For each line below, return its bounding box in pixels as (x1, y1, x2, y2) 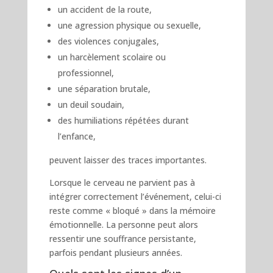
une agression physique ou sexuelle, (57, 19, 201, 31)
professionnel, (57, 66, 114, 79)
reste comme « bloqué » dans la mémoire (49, 204, 216, 216)
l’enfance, (57, 130, 96, 142)
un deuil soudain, (57, 98, 124, 110)
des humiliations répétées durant (57, 114, 189, 126)
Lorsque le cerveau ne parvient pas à (49, 176, 195, 188)
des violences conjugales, (57, 35, 159, 47)
